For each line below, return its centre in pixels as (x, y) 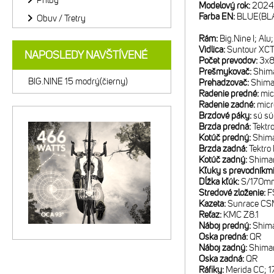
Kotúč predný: (226, 138)
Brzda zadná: (224, 149)
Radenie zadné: (228, 105)
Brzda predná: (226, 127)
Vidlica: (213, 50)
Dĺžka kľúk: (220, 182)
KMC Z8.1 (241, 215)
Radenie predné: (230, 94)
